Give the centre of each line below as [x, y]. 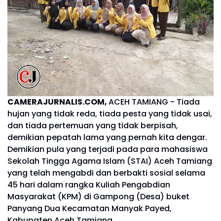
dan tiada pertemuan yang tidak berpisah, [93, 125]
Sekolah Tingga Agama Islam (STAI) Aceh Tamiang [110, 161]
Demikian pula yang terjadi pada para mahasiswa [108, 149]
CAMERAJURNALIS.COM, [58, 102]
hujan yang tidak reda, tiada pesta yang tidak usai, [110, 113]
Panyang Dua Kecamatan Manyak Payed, [90, 208]
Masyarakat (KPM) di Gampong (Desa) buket [98, 196]
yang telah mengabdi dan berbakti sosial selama [106, 173]
